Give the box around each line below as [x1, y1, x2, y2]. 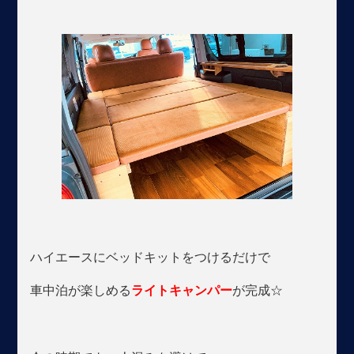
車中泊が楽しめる [30, 281, 132, 299]
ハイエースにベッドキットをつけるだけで [30, 247, 271, 265]
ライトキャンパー [131, 281, 233, 299]
